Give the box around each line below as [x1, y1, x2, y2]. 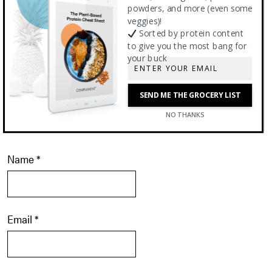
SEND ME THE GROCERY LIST [139, 90, 240, 101]
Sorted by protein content [137, 28, 244, 39]
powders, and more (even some [127, 3, 253, 15]
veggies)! [127, 15, 161, 27]
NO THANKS [165, 110, 204, 120]
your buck [127, 53, 167, 64]
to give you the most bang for [127, 40, 247, 52]
